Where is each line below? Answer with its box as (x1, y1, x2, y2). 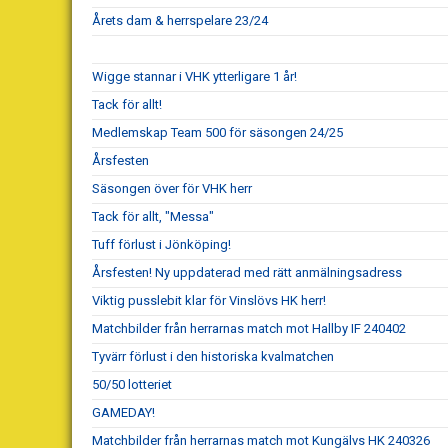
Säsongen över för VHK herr (92, 180, 252, 196)
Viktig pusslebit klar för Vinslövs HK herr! (92, 292, 326, 308)
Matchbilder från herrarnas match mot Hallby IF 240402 (92, 320, 406, 336)
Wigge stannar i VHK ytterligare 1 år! (92, 68, 297, 84)
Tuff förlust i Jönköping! (92, 236, 231, 252)
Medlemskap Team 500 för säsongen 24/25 (92, 124, 343, 140)
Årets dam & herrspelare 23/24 (92, 12, 268, 28)
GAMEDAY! (92, 404, 155, 420)
